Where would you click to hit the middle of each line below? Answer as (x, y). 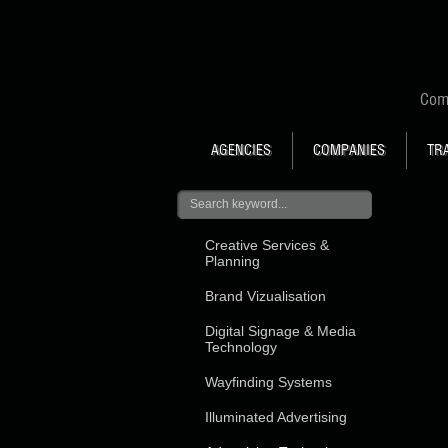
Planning (232, 261)
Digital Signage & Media (280, 331)
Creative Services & (267, 245)
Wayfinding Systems (268, 382)
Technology (241, 347)
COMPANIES (349, 150)
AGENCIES (241, 150)
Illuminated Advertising (276, 417)
